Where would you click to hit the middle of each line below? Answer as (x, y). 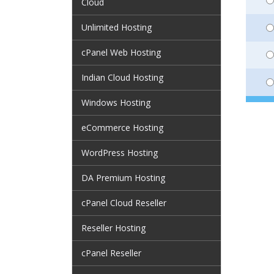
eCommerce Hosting (122, 128)
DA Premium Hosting (123, 178)
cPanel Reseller (111, 253)
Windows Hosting (116, 102)
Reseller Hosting (113, 228)
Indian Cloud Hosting (122, 77)
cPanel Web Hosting (121, 52)
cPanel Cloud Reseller (124, 203)
